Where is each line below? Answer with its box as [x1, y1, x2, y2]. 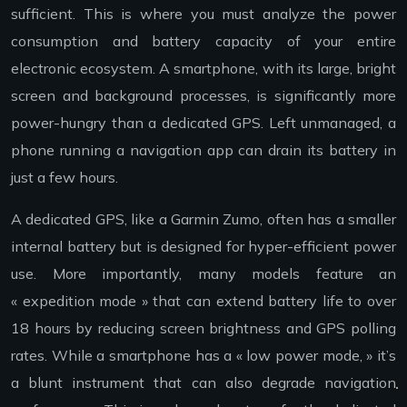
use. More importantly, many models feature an [11, 263, 396, 283]
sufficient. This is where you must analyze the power [11, 4, 396, 23]
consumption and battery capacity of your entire [11, 31, 396, 50]
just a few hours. [11, 167, 118, 186]
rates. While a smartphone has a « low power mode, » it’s [11, 345, 396, 364]
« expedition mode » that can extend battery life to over [11, 291, 396, 310]
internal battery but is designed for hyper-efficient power [11, 236, 396, 255]
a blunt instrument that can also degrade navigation [11, 372, 396, 392]
